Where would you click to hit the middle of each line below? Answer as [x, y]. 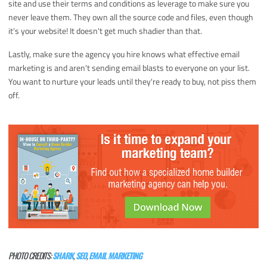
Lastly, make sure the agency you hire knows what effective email [124, 54]
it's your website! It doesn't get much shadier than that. [105, 31]
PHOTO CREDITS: [31, 255]
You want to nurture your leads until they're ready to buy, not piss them [133, 82]
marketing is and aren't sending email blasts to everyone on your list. [129, 68]
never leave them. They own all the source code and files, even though [131, 17]
